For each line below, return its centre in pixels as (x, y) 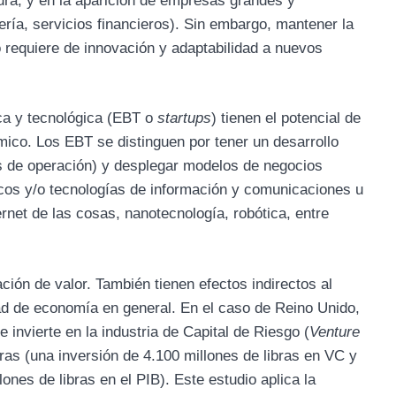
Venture (335, 331)
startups (184, 118)
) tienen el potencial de (286, 118)
